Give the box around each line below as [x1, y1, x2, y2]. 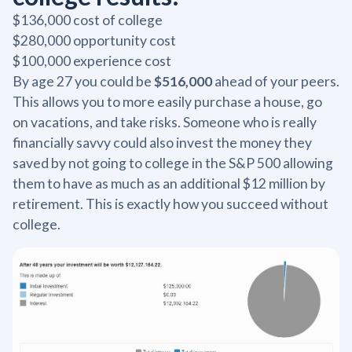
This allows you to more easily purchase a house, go [13, 93, 322, 111]
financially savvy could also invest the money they [13, 134, 312, 152]
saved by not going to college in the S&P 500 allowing [13, 155, 333, 172]
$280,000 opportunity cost [13, 32, 176, 49]
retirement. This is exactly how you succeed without [13, 196, 328, 213]
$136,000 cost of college [13, 12, 163, 29]
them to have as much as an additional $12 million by [13, 175, 325, 192]
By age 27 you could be [13, 73, 154, 90]
